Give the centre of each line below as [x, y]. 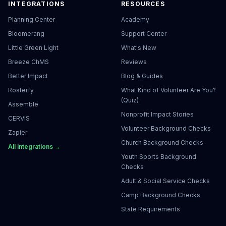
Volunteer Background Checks [166, 128]
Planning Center [32, 19]
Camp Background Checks [161, 195]
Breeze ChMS [29, 62]
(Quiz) [130, 100]
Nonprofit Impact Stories [157, 114]
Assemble [23, 104]
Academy [135, 19]
